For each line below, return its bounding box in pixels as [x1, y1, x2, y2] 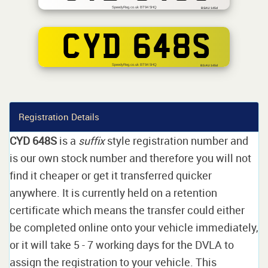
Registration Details [19, 110, 99, 123]
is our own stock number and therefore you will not [10, 150, 251, 165]
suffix [78, 133, 105, 148]
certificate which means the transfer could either [10, 202, 245, 217]
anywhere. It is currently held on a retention [10, 185, 217, 200]
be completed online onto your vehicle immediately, [10, 220, 258, 234]
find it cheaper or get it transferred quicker [10, 167, 212, 182]
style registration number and [105, 133, 248, 148]
